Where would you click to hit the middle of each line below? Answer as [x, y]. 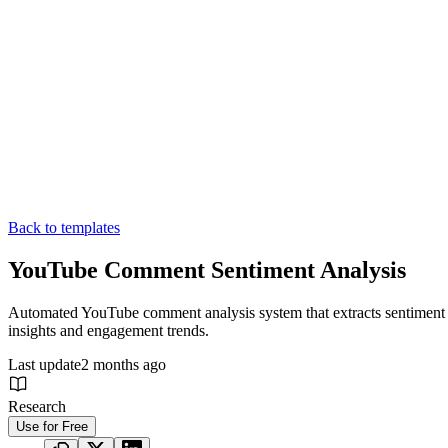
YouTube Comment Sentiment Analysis [207, 270]
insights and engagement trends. [108, 331]
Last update [44, 365]
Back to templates [64, 228]
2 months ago [123, 365]
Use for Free [52, 427]
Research [37, 407]
